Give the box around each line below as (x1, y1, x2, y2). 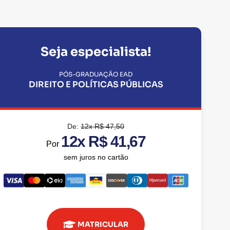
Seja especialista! (40, 44, 151, 60)
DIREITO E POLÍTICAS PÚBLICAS (28, 79, 163, 90)
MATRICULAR (78, 219, 129, 229)
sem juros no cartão (63, 153, 128, 161)
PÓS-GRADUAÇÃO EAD (59, 70, 133, 78)
